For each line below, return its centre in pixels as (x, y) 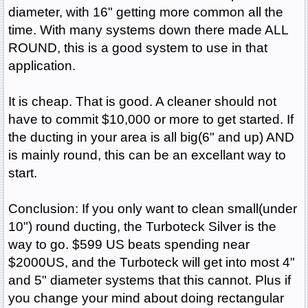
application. (42, 66)
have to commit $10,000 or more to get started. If (151, 120)
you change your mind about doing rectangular (146, 298)
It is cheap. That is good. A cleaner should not (142, 102)
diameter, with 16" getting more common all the (145, 12)
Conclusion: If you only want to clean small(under (152, 209)
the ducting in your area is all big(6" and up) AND (151, 137)
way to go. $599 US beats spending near (129, 245)
